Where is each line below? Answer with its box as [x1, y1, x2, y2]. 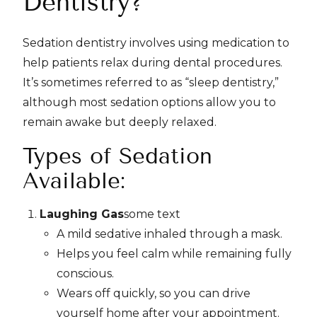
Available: [23, 168, 125, 194]
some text [124, 207, 180, 221]
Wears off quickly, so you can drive [57, 287, 250, 300]
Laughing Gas [40, 207, 124, 221]
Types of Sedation [23, 143, 212, 169]
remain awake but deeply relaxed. [23, 115, 217, 129]
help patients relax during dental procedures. [23, 56, 282, 69]
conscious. [57, 267, 114, 280]
